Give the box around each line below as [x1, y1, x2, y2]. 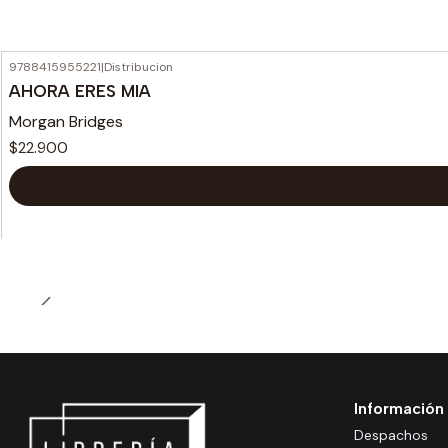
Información [354, 399, 444, 419]
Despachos [354, 425, 428, 444]
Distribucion [104, 59, 173, 75]
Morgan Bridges [9, 110, 123, 132]
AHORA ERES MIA [9, 80, 151, 101]
